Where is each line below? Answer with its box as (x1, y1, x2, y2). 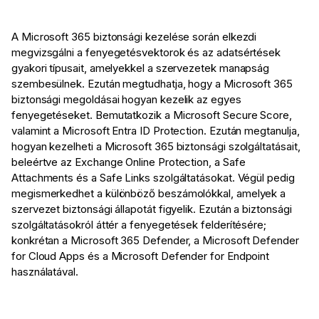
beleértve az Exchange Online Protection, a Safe (11, 155, 246, 169)
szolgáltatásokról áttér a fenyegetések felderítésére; (11, 218, 267, 232)
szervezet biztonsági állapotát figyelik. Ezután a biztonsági (11, 202, 292, 216)
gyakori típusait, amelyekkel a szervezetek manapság (11, 61, 270, 75)
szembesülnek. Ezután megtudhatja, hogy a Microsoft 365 (11, 77, 293, 91)
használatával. (11, 265, 78, 279)
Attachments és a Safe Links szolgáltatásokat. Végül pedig (11, 171, 295, 185)
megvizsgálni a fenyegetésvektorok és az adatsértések (11, 46, 281, 60)
